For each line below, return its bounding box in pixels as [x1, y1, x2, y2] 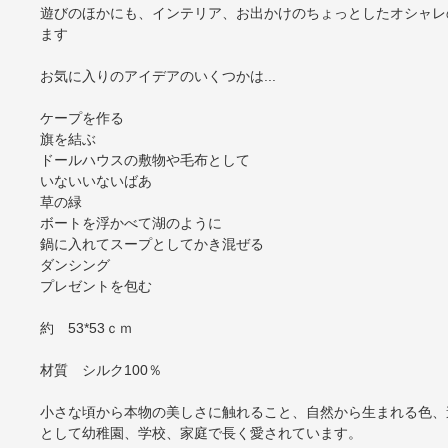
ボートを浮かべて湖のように [39, 215, 222, 232]
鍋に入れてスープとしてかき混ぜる [39, 236, 264, 253]
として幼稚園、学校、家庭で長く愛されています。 [39, 425, 362, 442]
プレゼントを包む [39, 278, 152, 295]
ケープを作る [39, 110, 124, 127]
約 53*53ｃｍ [39, 320, 133, 337]
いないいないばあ [39, 173, 152, 190]
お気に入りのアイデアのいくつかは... [39, 68, 276, 85]
